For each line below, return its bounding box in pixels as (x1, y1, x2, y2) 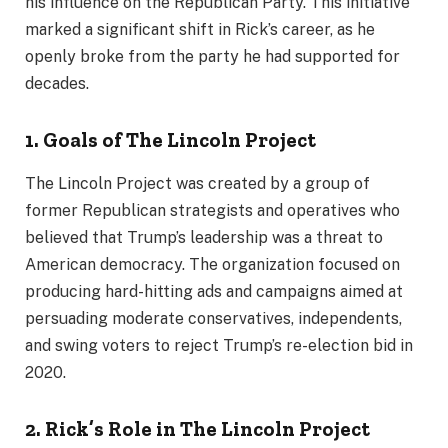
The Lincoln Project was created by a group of (25, 174, 370, 194)
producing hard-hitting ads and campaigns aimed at (25, 282, 403, 302)
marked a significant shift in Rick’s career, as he (25, 20, 375, 40)
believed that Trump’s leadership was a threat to (25, 228, 383, 248)
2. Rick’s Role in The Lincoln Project (25, 416, 370, 441)
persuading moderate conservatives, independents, (25, 309, 402, 329)
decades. (25, 74, 89, 94)
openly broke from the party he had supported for (25, 47, 400, 67)
